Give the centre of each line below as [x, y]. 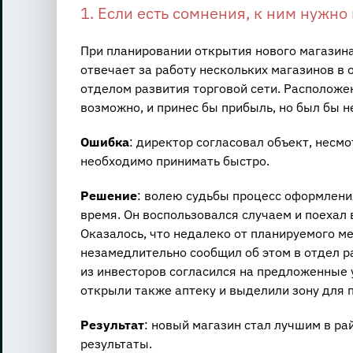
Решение [108, 196]
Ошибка [104, 142]
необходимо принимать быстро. [175, 161]
